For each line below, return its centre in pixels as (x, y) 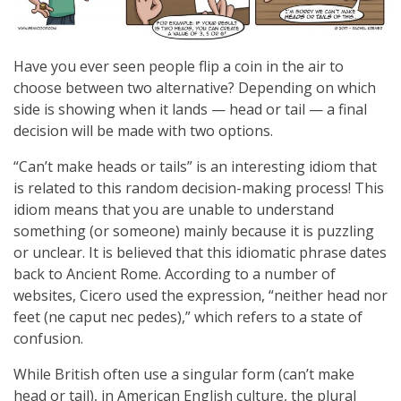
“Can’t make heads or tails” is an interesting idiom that (195, 166)
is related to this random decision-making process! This (199, 188)
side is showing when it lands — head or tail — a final (190, 109)
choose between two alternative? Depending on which (195, 87)
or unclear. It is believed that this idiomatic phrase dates (200, 252)
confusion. (48, 338)
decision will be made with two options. (143, 130)
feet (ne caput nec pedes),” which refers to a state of (188, 316)
